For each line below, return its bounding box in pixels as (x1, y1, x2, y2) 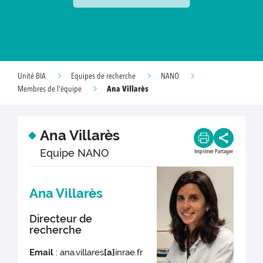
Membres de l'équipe (18, 85, 82, 93)
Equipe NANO (40, 147, 109, 159)
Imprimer (194, 149, 214, 154)
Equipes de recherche (71, 72, 136, 80)
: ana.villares (53, 247, 104, 258)
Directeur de (29, 213, 93, 225)
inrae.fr (115, 247, 143, 258)
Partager (214, 149, 233, 154)
